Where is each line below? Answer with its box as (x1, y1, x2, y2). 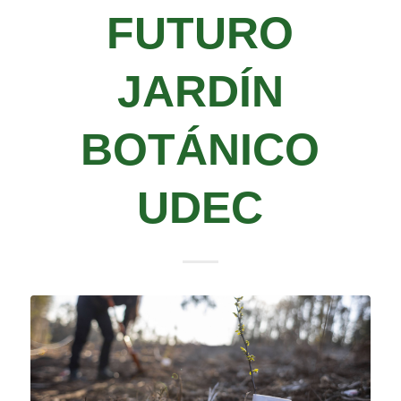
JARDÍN (116, 66, 284, 116)
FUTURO (107, 8, 294, 58)
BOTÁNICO (81, 124, 320, 175)
